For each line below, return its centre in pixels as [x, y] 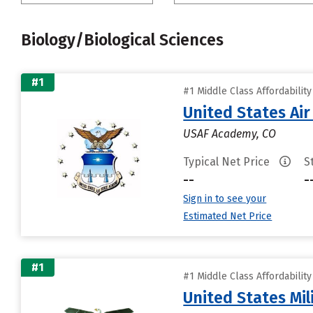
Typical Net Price [228, 162]
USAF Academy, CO [230, 134]
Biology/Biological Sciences [122, 40]
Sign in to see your [225, 199]
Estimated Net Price [228, 216]
